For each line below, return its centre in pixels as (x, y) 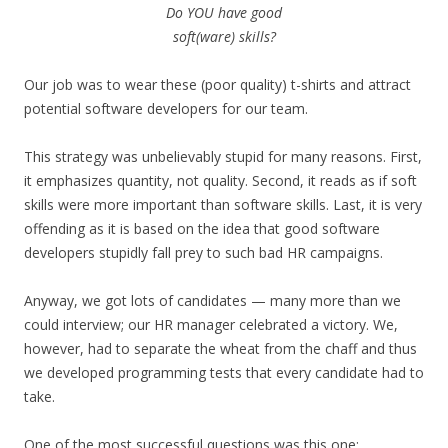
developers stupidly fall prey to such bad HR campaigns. (203, 252)
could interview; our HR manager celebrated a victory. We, (211, 324)
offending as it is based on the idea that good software (202, 228)
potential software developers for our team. (166, 108)
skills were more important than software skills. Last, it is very (223, 204)
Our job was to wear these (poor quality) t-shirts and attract (217, 84)
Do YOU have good (224, 12)
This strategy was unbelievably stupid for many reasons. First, (223, 156)
